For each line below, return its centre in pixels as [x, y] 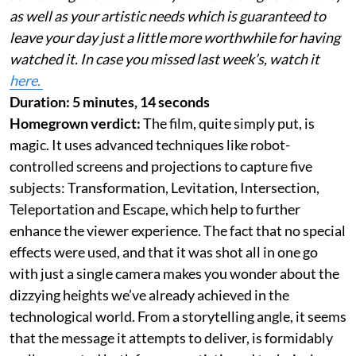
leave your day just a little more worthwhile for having [175, 37]
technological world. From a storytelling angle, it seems [178, 316]
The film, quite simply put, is [229, 123]
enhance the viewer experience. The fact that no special [178, 230]
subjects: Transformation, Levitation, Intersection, [164, 187]
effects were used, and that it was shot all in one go [164, 252]
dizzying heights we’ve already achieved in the [149, 294]
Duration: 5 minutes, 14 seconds [110, 101]
